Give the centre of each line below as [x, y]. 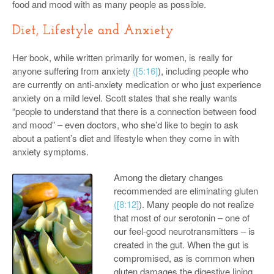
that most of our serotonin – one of [182, 217]
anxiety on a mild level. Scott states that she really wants [125, 98]
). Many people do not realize [196, 204]
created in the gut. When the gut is [181, 244]
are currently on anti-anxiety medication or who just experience [137, 84]
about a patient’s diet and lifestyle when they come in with [126, 138]
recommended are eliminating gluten [186, 191]
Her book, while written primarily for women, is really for [122, 57]
